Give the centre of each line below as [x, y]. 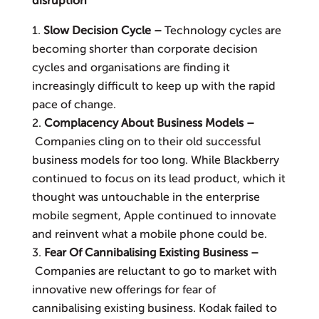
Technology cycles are [223, 31]
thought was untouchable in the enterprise [146, 198]
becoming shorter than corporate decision [145, 49]
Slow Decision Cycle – [104, 31]
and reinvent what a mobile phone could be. [149, 235]
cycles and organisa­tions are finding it [131, 68]
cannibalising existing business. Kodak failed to [154, 309]
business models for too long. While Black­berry [155, 161]
